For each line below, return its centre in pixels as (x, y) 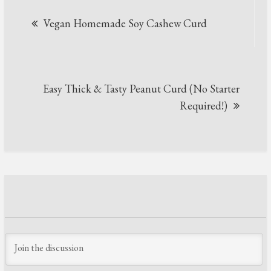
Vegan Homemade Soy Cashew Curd (126, 24)
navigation (80, 40)
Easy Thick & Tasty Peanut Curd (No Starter (141, 89)
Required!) (203, 106)
